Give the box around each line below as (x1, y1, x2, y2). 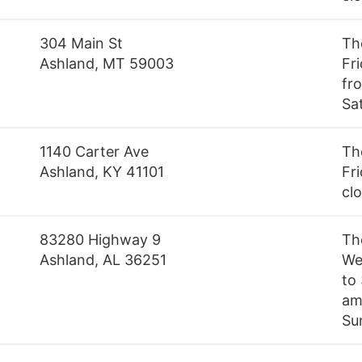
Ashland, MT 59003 (40, 55, 175, 73)
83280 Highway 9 (40, 231, 162, 249)
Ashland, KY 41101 (40, 163, 165, 181)
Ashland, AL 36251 (40, 251, 167, 269)
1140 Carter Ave (40, 143, 149, 161)
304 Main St (40, 35, 124, 53)
